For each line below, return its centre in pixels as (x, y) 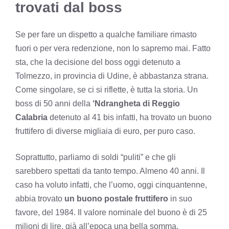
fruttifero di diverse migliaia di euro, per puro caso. (105, 131)
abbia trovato (40, 198)
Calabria (31, 117)
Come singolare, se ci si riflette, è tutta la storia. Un (107, 89)
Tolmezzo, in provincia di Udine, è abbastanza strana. (112, 76)
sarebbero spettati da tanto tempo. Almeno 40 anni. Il (110, 171)
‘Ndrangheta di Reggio (136, 103)
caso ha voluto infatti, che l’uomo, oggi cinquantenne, (111, 185)
